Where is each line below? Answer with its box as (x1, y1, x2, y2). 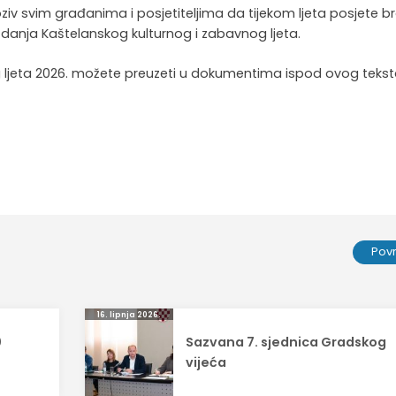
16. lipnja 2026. (96, 308, 161, 320)
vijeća (186, 354, 227, 372)
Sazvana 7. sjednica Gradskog (186, 333, 387, 352)
